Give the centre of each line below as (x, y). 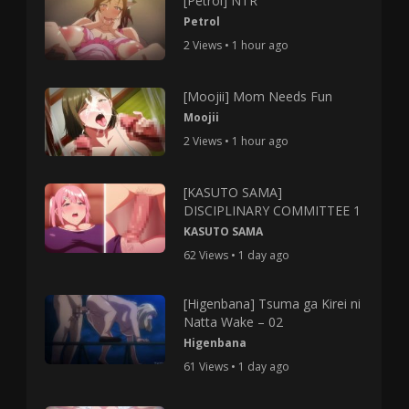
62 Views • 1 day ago (236, 256)
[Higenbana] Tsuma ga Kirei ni (272, 304)
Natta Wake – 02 (233, 322)
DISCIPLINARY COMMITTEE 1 (272, 211)
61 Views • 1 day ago (236, 367)
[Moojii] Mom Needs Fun (257, 97)
